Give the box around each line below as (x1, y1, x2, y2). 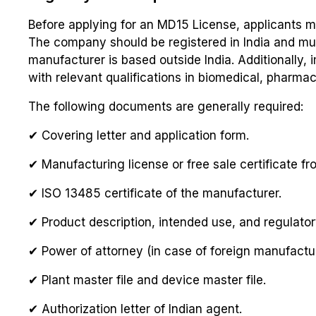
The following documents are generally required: (28, 99, 303, 114)
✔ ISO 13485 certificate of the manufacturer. (28, 186, 281, 201)
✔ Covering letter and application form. (28, 128, 249, 143)
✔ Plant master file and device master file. (28, 273, 266, 288)
